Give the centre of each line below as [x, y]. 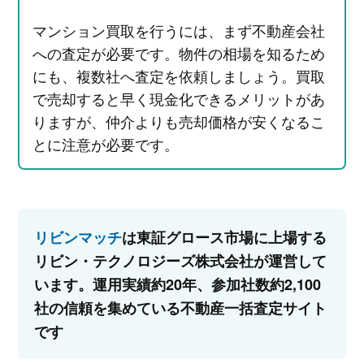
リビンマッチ [78, 237]
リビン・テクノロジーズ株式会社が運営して [180, 260]
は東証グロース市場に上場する [224, 237]
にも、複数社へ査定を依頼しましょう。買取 [178, 75]
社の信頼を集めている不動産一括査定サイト [180, 308]
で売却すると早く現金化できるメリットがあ [178, 98]
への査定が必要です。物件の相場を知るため [178, 52]
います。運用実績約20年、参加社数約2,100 [177, 284]
